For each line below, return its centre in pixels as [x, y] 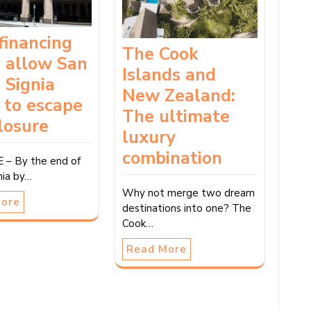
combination [172, 159]
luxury [149, 138]
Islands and [169, 75]
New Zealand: [178, 96]
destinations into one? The [186, 209]
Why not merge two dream [188, 193]
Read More [156, 250]
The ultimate [176, 117]
